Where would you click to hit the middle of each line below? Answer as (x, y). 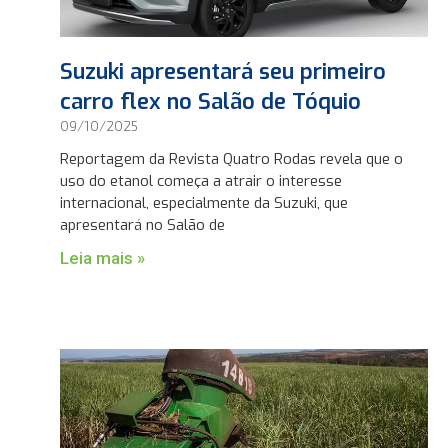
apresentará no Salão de (143, 225)
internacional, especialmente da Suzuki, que (204, 203)
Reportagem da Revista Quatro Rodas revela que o (232, 159)
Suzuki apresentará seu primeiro (223, 72)
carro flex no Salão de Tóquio (211, 102)
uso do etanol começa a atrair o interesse (201, 181)
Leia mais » (103, 258)
